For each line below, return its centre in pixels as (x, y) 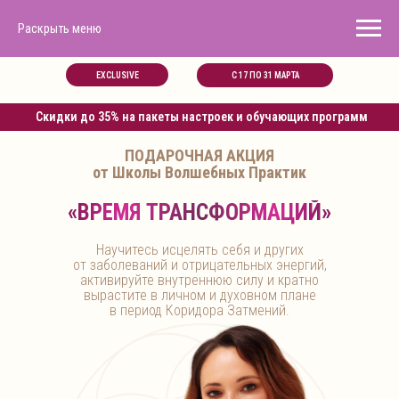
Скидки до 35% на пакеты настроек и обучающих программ (201, 117)
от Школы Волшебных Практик (199, 172)
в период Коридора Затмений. (199, 310)
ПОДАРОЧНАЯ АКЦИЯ (199, 155)
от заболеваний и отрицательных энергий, (199, 265)
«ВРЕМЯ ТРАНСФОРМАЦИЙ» (199, 212)
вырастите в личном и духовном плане (199, 295)
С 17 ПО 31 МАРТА (265, 75)
